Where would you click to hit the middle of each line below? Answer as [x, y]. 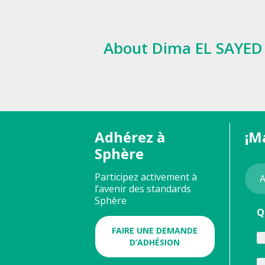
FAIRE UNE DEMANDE [155, 230]
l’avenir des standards [143, 188]
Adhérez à [130, 137]
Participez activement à [146, 177]
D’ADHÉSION [155, 242]
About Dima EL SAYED [183, 48]
